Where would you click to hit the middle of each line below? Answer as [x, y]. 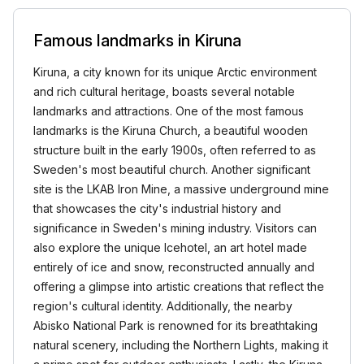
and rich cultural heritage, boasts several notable [164, 91]
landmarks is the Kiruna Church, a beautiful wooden [171, 130]
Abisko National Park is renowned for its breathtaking [175, 325]
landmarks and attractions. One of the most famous [169, 111]
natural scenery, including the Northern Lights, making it [181, 345]
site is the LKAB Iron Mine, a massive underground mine [181, 189]
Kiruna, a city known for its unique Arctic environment [175, 72]
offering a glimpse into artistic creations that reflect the [179, 286]
